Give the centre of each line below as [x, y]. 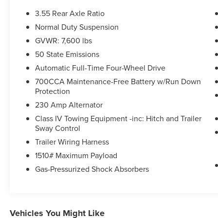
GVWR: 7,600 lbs [64, 41]
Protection [53, 91]
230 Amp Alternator [69, 105]
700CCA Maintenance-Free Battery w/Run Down [118, 82]
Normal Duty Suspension [77, 27]
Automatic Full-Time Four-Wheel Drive [101, 68]
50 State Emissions [67, 54]
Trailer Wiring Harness [72, 142]
